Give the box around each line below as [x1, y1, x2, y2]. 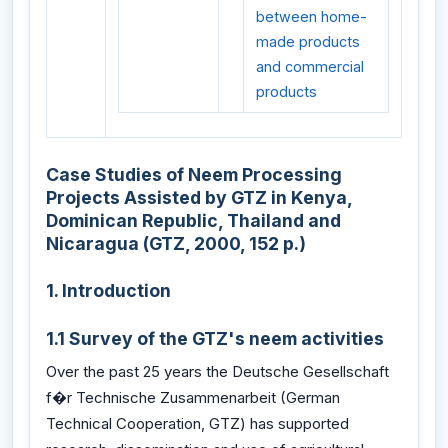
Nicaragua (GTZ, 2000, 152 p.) [46, 232, 306, 254]
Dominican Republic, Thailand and [46, 209, 341, 231]
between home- [256, 7, 367, 25]
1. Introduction [46, 280, 171, 302]
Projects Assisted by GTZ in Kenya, [46, 186, 352, 208]
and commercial [256, 57, 364, 75]
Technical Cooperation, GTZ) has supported [46, 413, 349, 433]
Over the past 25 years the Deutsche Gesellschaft [46, 361, 389, 381]
